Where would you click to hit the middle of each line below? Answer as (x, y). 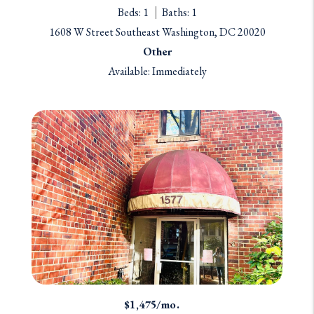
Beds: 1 (133, 12)
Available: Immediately (157, 71)
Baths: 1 (179, 12)
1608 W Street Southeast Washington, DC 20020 (157, 32)
